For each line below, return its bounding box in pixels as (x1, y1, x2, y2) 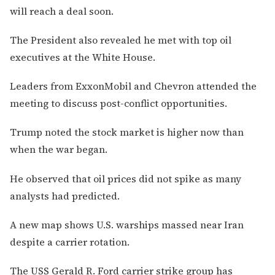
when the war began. (10, 142, 107, 157)
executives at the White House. (10, 50, 155, 64)
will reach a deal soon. (10, 4, 114, 18)
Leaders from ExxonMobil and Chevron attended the (10, 79, 257, 93)
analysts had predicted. (10, 188, 120, 203)
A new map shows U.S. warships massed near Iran (10, 217, 244, 231)
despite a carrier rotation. (10, 234, 130, 249)
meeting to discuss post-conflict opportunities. (10, 96, 227, 110)
